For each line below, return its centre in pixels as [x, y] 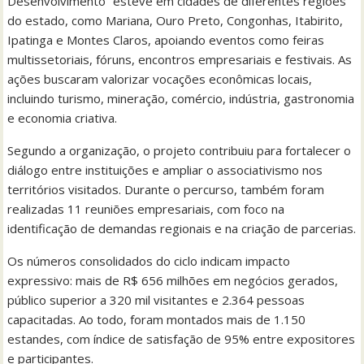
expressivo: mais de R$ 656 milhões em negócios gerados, [173, 280]
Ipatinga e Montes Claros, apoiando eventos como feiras [166, 39]
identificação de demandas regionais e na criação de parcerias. [182, 228]
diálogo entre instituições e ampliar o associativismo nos [165, 169]
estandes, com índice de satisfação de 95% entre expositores [182, 338]
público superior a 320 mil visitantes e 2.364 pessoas [156, 299]
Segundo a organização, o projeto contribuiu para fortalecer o [180, 150]
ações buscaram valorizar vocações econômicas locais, [160, 78]
